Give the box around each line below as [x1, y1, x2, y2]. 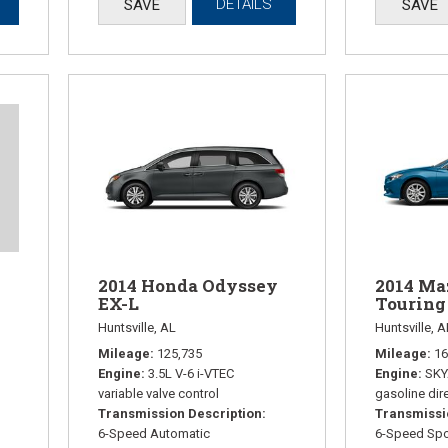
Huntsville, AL [98, 320, 177, 336]
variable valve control [98, 386, 220, 402]
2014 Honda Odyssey [98, 274, 279, 298]
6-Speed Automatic [98, 426, 211, 442]
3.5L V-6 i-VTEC [148, 366, 235, 382]
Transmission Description [98, 406, 263, 422]
